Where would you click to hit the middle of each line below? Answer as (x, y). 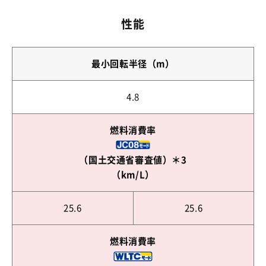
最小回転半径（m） (133, 64)
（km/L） (133, 175)
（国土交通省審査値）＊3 (133, 160)
